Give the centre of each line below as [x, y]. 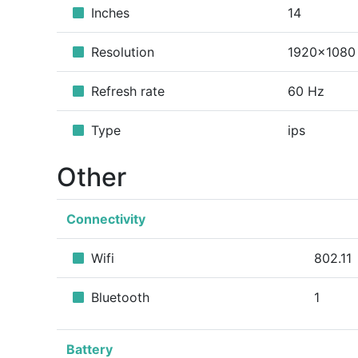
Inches [108, 13]
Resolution [121, 52]
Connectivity [106, 219]
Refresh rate [126, 91]
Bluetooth [118, 297]
